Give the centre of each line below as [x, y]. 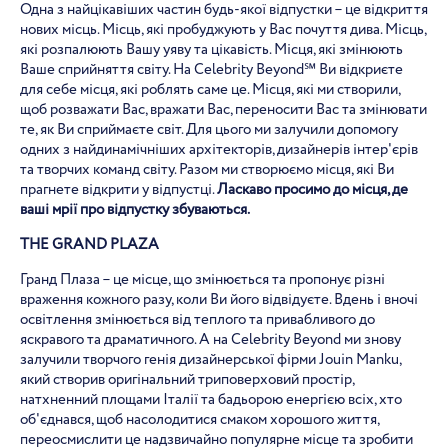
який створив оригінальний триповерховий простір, [187, 380]
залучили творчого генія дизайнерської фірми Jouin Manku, [210, 360]
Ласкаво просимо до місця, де [312, 190]
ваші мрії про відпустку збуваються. [135, 210]
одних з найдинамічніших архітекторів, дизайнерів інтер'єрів [219, 150]
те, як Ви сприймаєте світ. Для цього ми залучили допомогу [209, 130]
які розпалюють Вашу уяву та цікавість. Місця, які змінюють [211, 50]
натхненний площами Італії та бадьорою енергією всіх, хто [211, 400]
